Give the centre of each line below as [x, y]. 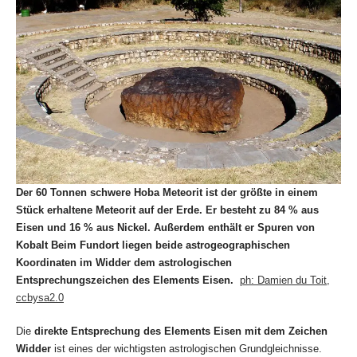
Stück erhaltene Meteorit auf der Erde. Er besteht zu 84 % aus [167, 210]
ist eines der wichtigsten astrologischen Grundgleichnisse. [186, 349]
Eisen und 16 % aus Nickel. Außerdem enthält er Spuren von [165, 228]
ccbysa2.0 [40, 298]
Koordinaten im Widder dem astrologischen [124, 263]
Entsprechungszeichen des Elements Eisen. [125, 280]
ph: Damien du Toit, [285, 280]
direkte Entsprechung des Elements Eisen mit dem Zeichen [181, 331]
